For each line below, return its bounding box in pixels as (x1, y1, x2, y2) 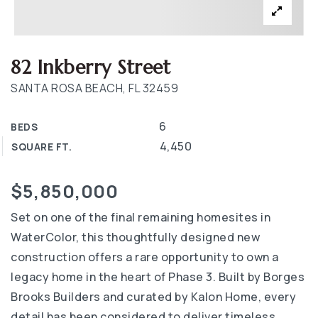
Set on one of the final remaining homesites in (11, 209, 270, 225)
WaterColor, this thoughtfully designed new (11, 229, 260, 245)
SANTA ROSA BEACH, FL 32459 (11, 80, 178, 96)
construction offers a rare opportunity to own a (11, 249, 279, 265)
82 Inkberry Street (11, 55, 170, 79)
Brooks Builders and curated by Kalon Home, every (11, 289, 296, 305)
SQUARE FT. (11, 141, 72, 153)
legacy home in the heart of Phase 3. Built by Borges (11, 269, 305, 285)
